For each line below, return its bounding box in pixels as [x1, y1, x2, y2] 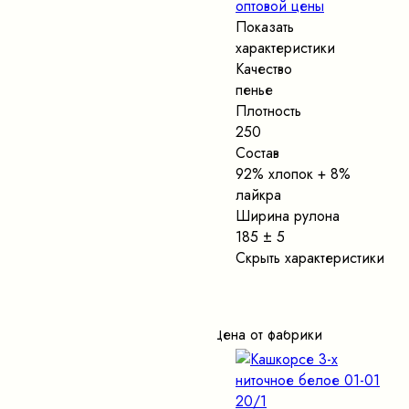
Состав [236, 142, 279, 164]
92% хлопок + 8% [236, 163, 351, 185]
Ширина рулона [236, 205, 340, 227]
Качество [236, 58, 292, 80]
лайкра [236, 184, 281, 206]
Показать [236, 16, 294, 38]
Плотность [236, 100, 301, 122]
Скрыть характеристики [236, 247, 384, 269]
